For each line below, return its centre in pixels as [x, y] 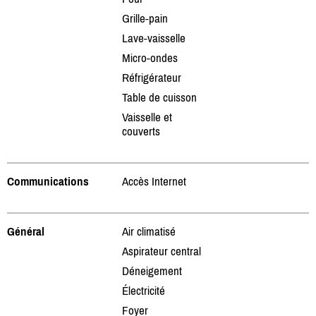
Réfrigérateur [152, 77]
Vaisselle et [147, 117]
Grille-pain [145, 18]
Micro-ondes [150, 57]
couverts [141, 131]
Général [26, 231]
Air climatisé [149, 231]
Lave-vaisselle [154, 38]
